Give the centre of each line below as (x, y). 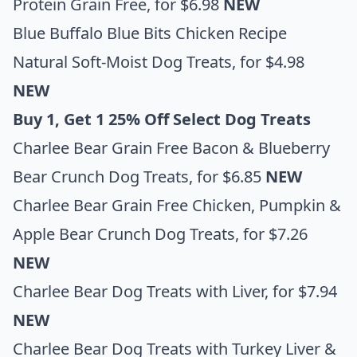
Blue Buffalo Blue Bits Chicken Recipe (150, 33)
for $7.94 (303, 291)
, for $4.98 (268, 61)
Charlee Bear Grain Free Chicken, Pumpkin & (177, 205)
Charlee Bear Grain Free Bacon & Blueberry (171, 147)
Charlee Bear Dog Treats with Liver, (141, 291)
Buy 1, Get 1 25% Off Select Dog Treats (162, 119)
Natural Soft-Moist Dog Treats (122, 61)
